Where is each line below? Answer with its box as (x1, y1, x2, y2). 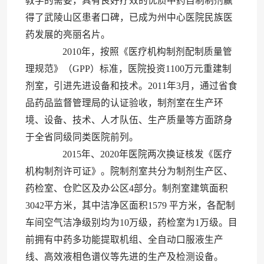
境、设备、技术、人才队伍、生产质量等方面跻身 (25, 114, 233, 125)
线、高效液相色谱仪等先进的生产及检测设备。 (25, 251, 223, 262)
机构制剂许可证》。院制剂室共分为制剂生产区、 (25, 166, 233, 176)
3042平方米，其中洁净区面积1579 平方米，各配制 (25, 200, 235, 210)
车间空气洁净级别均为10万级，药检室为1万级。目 (25, 217, 237, 227)
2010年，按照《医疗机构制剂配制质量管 (44, 46, 233, 57)
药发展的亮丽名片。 (25, 29, 110, 39)
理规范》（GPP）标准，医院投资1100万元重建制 (25, 63, 232, 74)
